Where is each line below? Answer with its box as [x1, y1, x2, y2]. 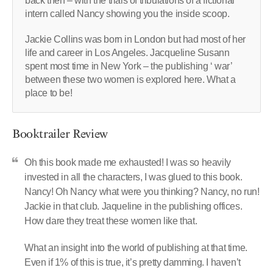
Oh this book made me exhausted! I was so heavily [24, 157, 231, 168]
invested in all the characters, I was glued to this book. [24, 171, 243, 182]
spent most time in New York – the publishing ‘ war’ [25, 60, 232, 71]
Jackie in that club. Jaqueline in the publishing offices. [24, 200, 243, 211]
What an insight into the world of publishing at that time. [24, 242, 247, 253]
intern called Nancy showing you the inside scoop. [25, 8, 230, 19]
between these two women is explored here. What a [25, 74, 236, 85]
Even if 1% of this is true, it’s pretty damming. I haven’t [24, 257, 241, 268]
